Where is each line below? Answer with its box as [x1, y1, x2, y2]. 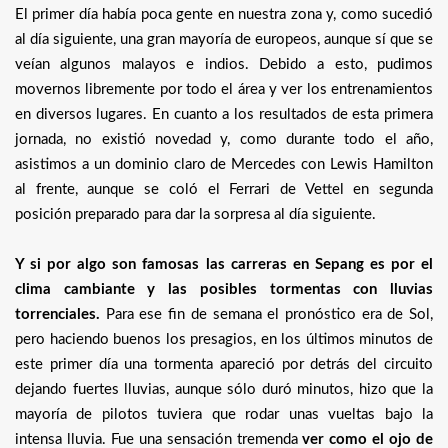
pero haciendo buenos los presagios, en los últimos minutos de [15, 332, 433, 348]
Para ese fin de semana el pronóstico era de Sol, [100, 307, 433, 323]
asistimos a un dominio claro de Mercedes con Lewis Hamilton [15, 157, 433, 173]
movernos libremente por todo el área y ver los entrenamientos [15, 82, 433, 98]
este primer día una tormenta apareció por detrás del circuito [15, 357, 433, 373]
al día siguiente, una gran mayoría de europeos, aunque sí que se [15, 32, 433, 48]
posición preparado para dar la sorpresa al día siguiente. [15, 207, 376, 223]
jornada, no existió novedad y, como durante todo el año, [15, 132, 433, 148]
